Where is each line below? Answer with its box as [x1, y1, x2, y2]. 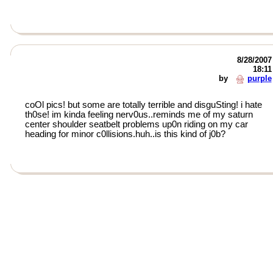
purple [247, 74, 272, 83]
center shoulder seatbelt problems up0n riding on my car [24, 119, 248, 129]
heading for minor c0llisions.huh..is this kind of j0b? [24, 129, 225, 139]
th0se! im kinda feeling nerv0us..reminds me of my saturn [24, 110, 253, 119]
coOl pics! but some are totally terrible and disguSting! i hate [24, 100, 262, 110]
